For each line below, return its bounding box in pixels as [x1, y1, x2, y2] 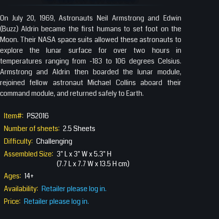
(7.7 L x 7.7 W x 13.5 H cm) [57, 158, 130, 169]
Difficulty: [4, 136, 33, 146]
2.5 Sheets [63, 123, 95, 133]
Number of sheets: [4, 123, 60, 133]
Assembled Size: [4, 149, 53, 159]
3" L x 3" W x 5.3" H [57, 149, 111, 159]
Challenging [36, 136, 72, 146]
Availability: [4, 183, 38, 194]
